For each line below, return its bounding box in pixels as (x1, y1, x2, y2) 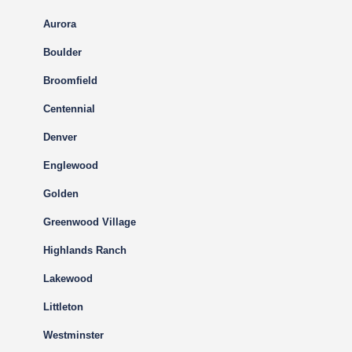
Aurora (43, 18, 76, 30)
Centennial (43, 103, 95, 115)
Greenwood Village (43, 216, 136, 228)
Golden (43, 188, 79, 200)
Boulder (43, 46, 82, 58)
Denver (43, 131, 77, 143)
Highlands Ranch (43, 244, 126, 256)
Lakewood (43, 273, 93, 284)
